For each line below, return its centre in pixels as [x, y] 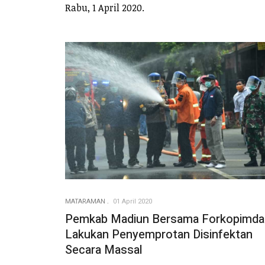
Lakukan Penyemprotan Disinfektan [159, 234]
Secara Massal [104, 250]
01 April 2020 [132, 201]
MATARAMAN [85, 201]
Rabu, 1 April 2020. [105, 8]
